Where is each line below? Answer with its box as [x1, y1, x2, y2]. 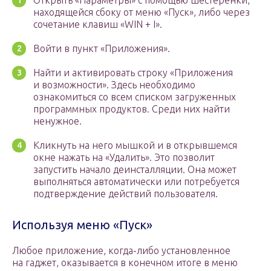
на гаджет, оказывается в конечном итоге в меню [12, 257, 238, 269]
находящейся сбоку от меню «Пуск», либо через [33, 7, 250, 18]
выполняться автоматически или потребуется [33, 176, 240, 188]
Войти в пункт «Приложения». [33, 43, 170, 54]
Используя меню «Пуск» [12, 218, 152, 232]
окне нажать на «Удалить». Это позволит [33, 152, 215, 163]
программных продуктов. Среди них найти [33, 103, 230, 115]
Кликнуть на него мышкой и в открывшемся [33, 140, 237, 151]
